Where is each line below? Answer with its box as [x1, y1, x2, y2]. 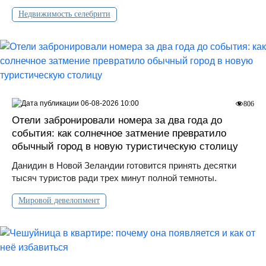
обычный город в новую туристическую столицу [12, 141, 238, 153]
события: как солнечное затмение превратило [12, 128, 226, 140]
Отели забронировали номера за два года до [12, 115, 222, 126]
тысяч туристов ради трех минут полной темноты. [12, 173, 217, 183]
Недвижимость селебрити [18, 9, 110, 19]
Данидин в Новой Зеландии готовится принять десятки [12, 160, 236, 171]
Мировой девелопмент [18, 196, 100, 205]
